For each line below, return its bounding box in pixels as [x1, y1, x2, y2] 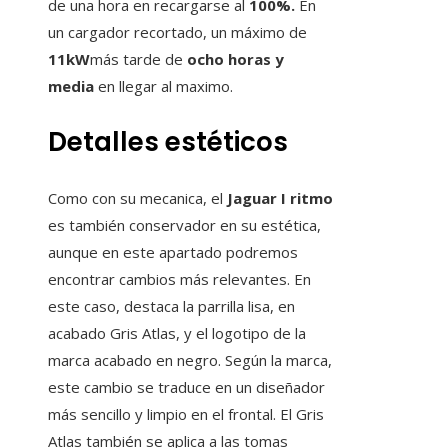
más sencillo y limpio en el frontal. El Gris [48, 404, 324, 425]
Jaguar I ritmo [223, 188, 333, 209]
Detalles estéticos [48, 124, 288, 161]
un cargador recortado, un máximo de [48, 22, 307, 43]
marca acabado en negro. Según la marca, [48, 350, 332, 371]
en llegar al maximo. [98, 76, 233, 97]
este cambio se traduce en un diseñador [48, 377, 325, 398]
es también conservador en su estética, [48, 215, 321, 236]
